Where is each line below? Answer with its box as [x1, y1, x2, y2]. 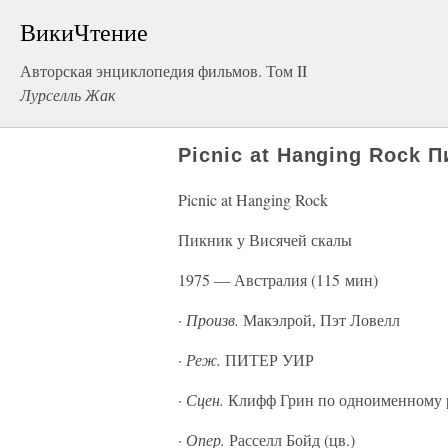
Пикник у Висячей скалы [178, 229, 352, 250]
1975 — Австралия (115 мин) [178, 269, 378, 290]
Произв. [186, 309, 239, 330]
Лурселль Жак [20, 84, 115, 105]
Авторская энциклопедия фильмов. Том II [20, 60, 307, 81]
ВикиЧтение [20, 16, 148, 48]
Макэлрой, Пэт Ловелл [239, 309, 400, 330]
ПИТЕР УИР [221, 349, 314, 370]
